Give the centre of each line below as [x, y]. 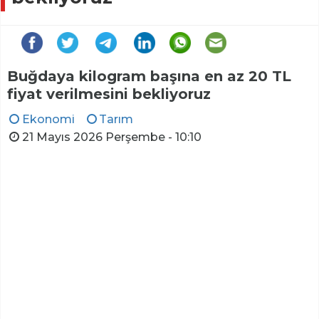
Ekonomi [48, 119]
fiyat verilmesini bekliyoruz [109, 94]
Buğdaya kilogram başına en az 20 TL [149, 76]
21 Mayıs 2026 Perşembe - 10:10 [111, 137]
